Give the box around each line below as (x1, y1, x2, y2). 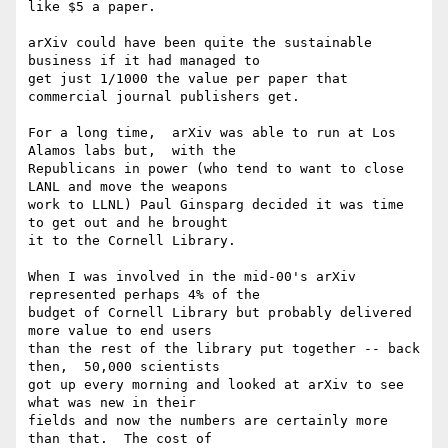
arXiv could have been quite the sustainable (28, 35, 372, 51)
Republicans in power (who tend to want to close (28, 161, 404, 177)
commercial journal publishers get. (28, 89, 300, 105)
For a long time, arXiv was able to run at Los (28, 125, 396, 141)
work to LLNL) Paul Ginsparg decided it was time (28, 197, 404, 213)
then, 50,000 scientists (28, 359, 220, 375)
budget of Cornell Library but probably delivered (28, 305, 412, 321)
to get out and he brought (28, 215, 228, 231)
